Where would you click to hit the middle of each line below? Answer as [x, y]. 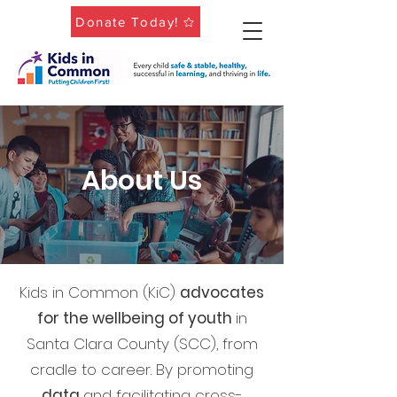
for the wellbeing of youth [136, 318]
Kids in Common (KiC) [100, 292]
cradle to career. [93, 370]
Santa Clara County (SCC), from [142, 344]
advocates [222, 292]
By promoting [205, 370]
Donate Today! [127, 22]
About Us [142, 181]
